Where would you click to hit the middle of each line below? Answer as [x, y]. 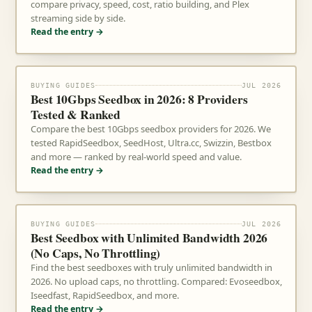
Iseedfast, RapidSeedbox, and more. [104, 295]
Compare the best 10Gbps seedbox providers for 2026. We [150, 129]
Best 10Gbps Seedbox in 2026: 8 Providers [139, 99]
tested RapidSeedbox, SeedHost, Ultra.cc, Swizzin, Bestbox [151, 143]
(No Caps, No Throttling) [95, 253]
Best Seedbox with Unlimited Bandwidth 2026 [149, 237]
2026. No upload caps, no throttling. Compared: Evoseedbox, [156, 281]
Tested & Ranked [75, 114]
